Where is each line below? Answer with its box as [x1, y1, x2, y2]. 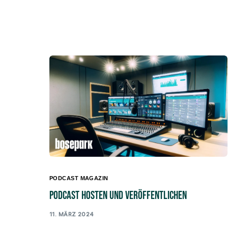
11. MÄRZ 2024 [49, 210, 94, 218]
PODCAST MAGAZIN [49, 175, 108, 182]
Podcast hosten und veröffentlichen [49, 189, 187, 203]
